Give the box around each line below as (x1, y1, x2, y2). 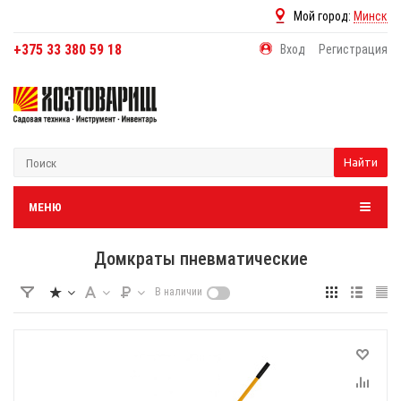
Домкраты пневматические (93, 248, 308, 269)
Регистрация (319, 42, 388, 56)
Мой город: (294, 9, 354, 23)
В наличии (155, 286, 202, 298)
